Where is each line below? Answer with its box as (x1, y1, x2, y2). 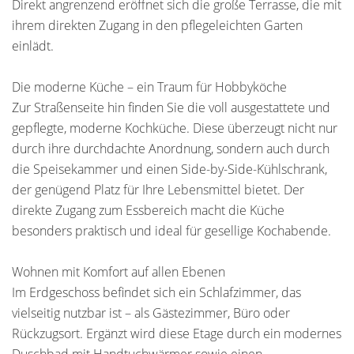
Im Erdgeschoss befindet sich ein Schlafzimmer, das (12, 284, 301, 301)
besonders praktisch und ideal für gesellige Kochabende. (12, 222, 331, 239)
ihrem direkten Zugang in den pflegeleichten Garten (12, 17, 303, 34)
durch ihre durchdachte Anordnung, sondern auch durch (12, 140, 330, 157)
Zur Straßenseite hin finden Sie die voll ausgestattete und (12, 99, 330, 116)
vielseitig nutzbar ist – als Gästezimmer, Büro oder (12, 304, 290, 322)
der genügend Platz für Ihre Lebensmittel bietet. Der (12, 181, 304, 198)
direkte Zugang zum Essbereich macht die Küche (12, 201, 284, 219)
